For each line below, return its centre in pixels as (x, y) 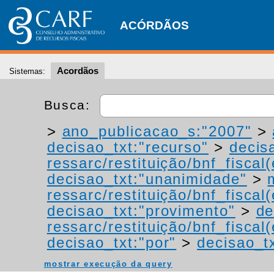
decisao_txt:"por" (112, 243)
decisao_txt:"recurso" (128, 147)
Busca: (69, 105)
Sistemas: (27, 71)
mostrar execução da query (108, 264)
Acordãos (78, 71)
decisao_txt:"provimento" (141, 211)
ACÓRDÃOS (154, 25)
